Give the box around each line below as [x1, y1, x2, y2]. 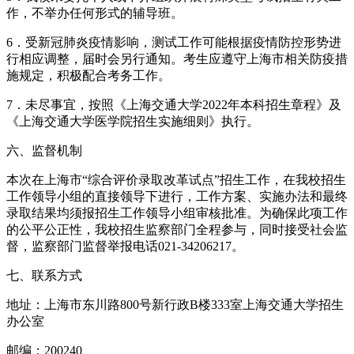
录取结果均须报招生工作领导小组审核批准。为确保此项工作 [6, 206, 348, 220]
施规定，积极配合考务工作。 [6, 69, 171, 83]
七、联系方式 [6, 269, 82, 283]
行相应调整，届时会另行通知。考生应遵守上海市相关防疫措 [6, 52, 348, 66]
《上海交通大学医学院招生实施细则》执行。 [6, 115, 259, 129]
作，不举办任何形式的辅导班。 [6, 6, 183, 21]
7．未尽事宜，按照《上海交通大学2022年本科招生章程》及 [6, 98, 341, 112]
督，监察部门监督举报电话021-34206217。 [6, 239, 244, 254]
